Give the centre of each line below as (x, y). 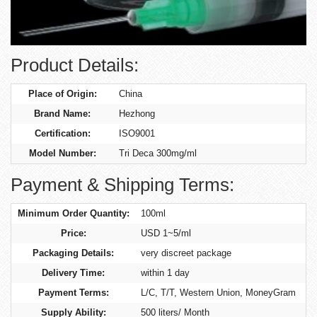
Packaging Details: (73, 253)
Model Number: (62, 154)
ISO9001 (137, 134)
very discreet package (186, 253)
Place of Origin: (62, 94)
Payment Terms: (73, 293)
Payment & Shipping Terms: (122, 185)
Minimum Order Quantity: (73, 214)
